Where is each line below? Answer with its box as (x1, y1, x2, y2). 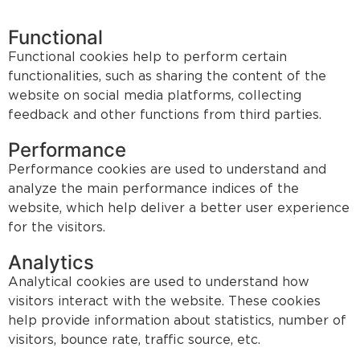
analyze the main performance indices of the (8, 182, 299, 195)
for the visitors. (8, 221, 105, 234)
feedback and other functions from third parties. (8, 108, 321, 121)
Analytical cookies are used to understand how (8, 276, 309, 288)
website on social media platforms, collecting (8, 89, 301, 102)
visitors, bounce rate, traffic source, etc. (8, 333, 260, 346)
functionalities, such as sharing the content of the (8, 70, 326, 83)
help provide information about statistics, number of (8, 314, 346, 327)
